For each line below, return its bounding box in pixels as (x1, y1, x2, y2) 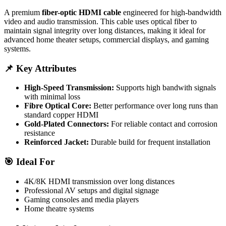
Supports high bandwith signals (114, 83, 216, 92)
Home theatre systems (24, 204, 94, 213)
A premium (4, 8, 42, 17)
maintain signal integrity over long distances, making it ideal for (4, 26, 205, 35)
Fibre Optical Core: (24, 101, 91, 110)
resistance (24, 129, 55, 138)
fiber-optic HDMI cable (42, 8, 121, 17)
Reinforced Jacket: (24, 138, 89, 147)
